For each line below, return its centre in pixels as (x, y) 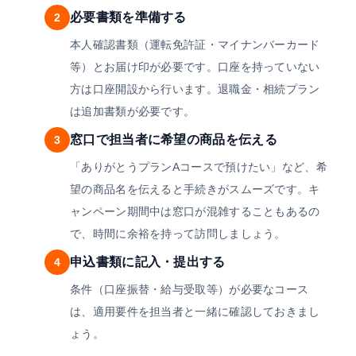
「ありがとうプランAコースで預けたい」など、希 (199, 167)
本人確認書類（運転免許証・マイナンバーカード (195, 45)
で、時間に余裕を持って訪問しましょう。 (178, 234)
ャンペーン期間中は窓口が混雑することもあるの (195, 212)
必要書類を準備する (128, 17)
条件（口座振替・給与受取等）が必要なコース (190, 290)
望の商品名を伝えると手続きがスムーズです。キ (195, 190)
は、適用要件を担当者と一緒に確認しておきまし (195, 312)
